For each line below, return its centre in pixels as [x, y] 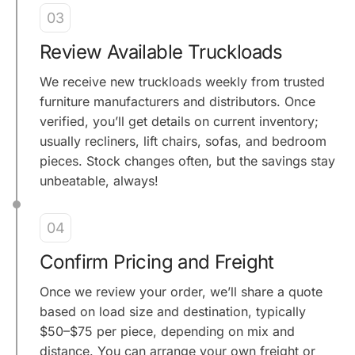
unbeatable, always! [99, 180]
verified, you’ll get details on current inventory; [179, 121]
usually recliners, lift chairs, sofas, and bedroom [183, 141]
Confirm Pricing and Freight [157, 261]
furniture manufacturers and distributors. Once [177, 101]
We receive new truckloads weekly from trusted [182, 81]
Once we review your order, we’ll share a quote [181, 291]
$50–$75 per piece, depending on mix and [167, 331]
